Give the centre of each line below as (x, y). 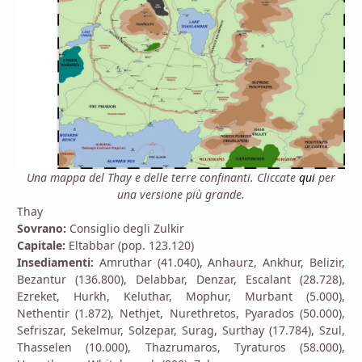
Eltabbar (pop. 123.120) (130, 246)
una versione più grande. (181, 195)
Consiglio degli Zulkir (125, 229)
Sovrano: (42, 229)
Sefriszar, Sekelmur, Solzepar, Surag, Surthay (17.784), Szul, (181, 330)
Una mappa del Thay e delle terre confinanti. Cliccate (163, 178)
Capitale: (41, 246)
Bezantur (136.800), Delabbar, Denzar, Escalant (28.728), (181, 280)
